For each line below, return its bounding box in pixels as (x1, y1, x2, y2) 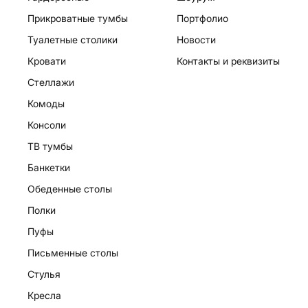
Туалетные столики (27, 34, 118, 45)
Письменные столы (27, 247, 118, 258)
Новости (177, 34, 217, 45)
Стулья (27, 268, 60, 280)
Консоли (27, 119, 66, 131)
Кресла (27, 289, 61, 301)
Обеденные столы (27, 183, 112, 195)
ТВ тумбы (27, 140, 73, 152)
